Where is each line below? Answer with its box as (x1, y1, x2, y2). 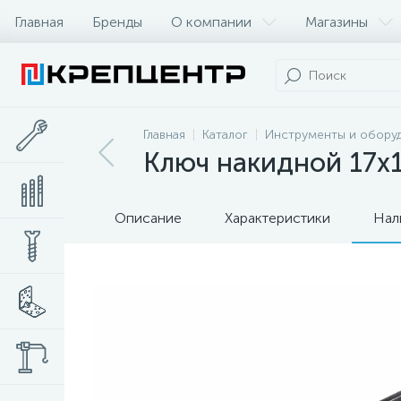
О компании (171, 13, 252, 30)
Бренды (92, 13, 142, 30)
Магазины (305, 13, 368, 30)
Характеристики (225, 209, 330, 226)
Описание (115, 209, 182, 226)
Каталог (202, 127, 248, 142)
